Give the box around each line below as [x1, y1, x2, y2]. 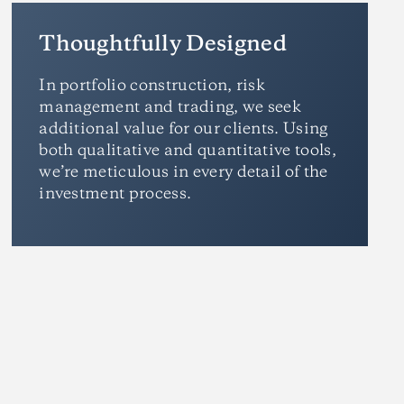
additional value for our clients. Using [39, 121, 328, 137]
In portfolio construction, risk [39, 78, 266, 94]
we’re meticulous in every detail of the [39, 164, 328, 180]
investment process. [39, 186, 192, 202]
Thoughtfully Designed [39, 33, 287, 56]
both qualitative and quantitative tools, [39, 142, 337, 159]
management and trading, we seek [39, 99, 302, 115]
